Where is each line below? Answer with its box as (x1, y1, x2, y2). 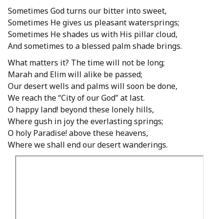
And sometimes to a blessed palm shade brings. (8, 41, 182, 52)
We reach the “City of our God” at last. (8, 92, 145, 104)
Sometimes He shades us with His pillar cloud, (8, 29, 177, 40)
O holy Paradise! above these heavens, (8, 128, 148, 139)
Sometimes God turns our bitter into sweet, (8, 5, 167, 17)
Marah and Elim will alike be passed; (8, 69, 142, 80)
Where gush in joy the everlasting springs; (8, 116, 163, 127)
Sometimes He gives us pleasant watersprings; (8, 17, 179, 28)
